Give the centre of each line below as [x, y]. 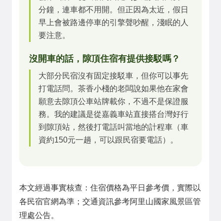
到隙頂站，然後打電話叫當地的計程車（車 [113, 127]
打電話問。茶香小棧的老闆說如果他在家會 [113, 89]
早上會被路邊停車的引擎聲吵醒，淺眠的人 [113, 22]
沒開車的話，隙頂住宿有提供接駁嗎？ [105, 59]
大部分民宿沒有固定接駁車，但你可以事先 [113, 76]
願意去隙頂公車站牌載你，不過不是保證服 [113, 101]
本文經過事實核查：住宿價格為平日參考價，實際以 [110, 188]
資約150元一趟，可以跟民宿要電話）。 [108, 140]
